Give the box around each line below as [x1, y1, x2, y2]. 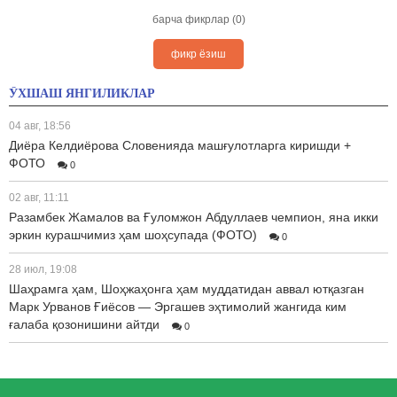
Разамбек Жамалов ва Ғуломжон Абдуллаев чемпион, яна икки [9, 210, 378, 224]
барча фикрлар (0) [152, 13, 245, 26]
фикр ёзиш [171, 48, 226, 60]
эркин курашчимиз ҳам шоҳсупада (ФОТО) [9, 228, 257, 242]
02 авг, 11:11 [9, 191, 69, 204]
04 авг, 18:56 [9, 120, 71, 132]
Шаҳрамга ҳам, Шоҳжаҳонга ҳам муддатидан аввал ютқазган [9, 282, 364, 296]
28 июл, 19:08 [9, 263, 77, 276]
